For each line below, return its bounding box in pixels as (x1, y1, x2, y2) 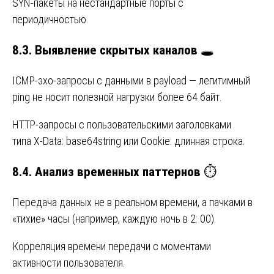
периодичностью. (12, 12, 89, 26)
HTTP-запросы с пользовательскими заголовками (12, 117, 231, 131)
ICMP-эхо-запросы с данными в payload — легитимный (12, 73, 250, 87)
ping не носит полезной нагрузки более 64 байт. (12, 90, 222, 103)
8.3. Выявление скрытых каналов (12, 42, 198, 57)
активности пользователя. (12, 256, 125, 269)
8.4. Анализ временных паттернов (12, 163, 201, 179)
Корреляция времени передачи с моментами (12, 239, 211, 253)
